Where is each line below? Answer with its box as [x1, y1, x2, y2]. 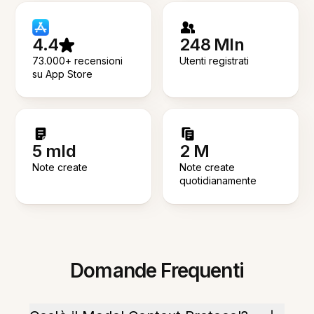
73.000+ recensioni [32, 55, 123, 67]
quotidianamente [179, 175, 257, 186]
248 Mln [179, 34, 244, 55]
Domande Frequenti [70, 259, 244, 282]
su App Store [32, 68, 93, 80]
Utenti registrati [179, 55, 249, 67]
